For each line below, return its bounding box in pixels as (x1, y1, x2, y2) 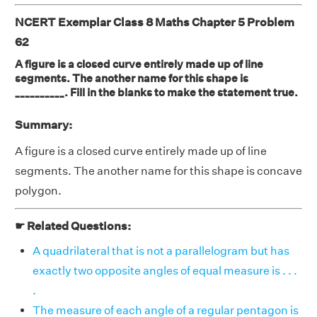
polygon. (15, 183, 62, 197)
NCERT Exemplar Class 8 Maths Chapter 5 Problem (15, 15, 294, 29)
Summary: (15, 117, 72, 132)
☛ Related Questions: (15, 219, 131, 233)
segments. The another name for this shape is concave (15, 163, 302, 178)
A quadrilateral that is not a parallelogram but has (33, 243, 289, 258)
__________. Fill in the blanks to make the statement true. (15, 85, 298, 99)
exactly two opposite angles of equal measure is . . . (33, 263, 297, 277)
